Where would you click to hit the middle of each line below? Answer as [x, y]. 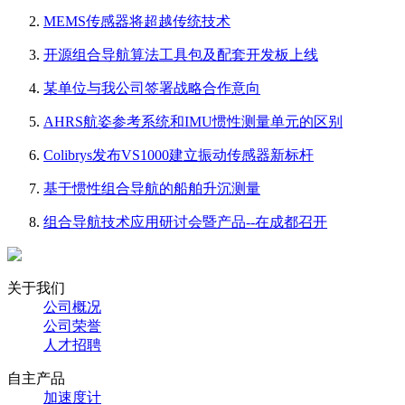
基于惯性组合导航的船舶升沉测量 [152, 188]
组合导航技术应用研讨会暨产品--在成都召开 [185, 221]
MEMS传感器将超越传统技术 [137, 21]
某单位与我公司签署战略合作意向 [152, 88]
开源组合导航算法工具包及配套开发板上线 [181, 54]
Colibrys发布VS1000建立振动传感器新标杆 [179, 155]
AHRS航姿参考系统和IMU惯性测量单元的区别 [193, 121]
